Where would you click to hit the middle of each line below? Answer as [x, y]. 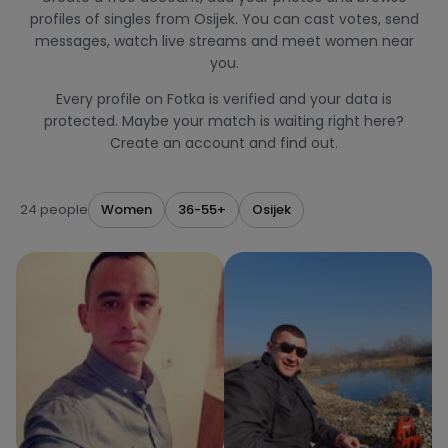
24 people [54, 209]
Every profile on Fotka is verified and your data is [224, 99]
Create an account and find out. [224, 143]
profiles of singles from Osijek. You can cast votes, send [224, 19]
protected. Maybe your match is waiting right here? [224, 121]
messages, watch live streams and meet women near [224, 41]
